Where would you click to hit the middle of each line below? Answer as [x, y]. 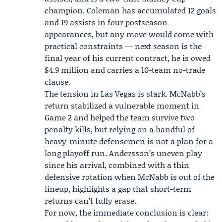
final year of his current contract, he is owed [128, 58]
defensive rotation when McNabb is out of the [130, 177]
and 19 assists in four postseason [106, 22]
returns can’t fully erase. [90, 200]
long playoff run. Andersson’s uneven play [123, 153]
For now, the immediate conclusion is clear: [127, 212]
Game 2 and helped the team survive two [120, 117]
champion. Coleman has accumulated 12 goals [130, 10]
